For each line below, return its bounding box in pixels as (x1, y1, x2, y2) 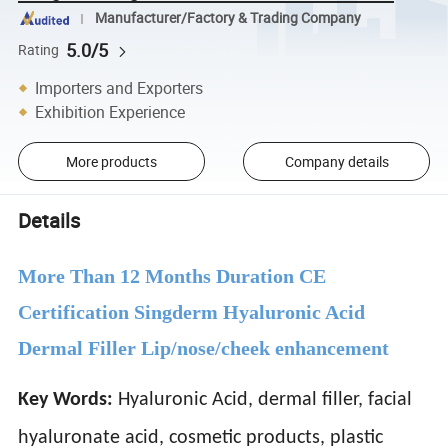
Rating (18, 40, 60, 59)
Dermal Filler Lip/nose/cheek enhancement (18, 336, 390, 359)
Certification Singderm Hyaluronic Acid (18, 300, 366, 323)
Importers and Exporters (35, 76, 204, 99)
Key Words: (18, 389, 114, 410)
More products (65, 151, 157, 171)
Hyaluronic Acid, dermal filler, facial (113, 389, 413, 410)
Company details (284, 151, 389, 171)
